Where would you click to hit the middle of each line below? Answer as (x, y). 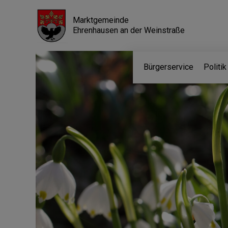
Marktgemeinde (101, 20)
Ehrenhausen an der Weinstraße (129, 30)
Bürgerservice (168, 67)
